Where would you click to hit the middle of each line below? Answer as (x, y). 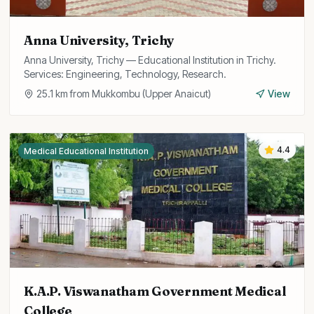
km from (73, 94)
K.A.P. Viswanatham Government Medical (155, 291)
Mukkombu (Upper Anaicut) (152, 94)
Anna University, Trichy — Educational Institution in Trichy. (150, 60)
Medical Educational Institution (87, 151)
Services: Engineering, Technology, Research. (125, 74)
